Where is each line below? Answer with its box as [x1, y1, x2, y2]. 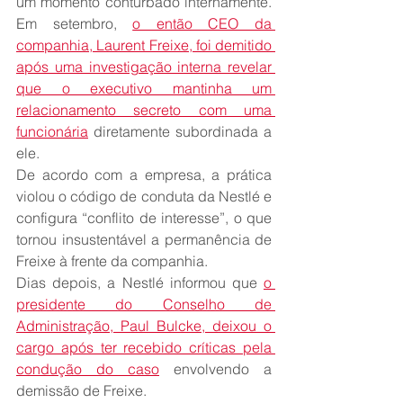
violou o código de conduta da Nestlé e [16, 187, 272, 206]
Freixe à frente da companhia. [16, 252, 208, 271]
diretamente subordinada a [88, 122, 272, 141]
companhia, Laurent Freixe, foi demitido [16, 36, 272, 55]
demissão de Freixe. [16, 381, 147, 400]
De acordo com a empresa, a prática [16, 166, 272, 184]
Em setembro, [16, 14, 133, 33]
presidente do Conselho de [16, 295, 272, 314]
